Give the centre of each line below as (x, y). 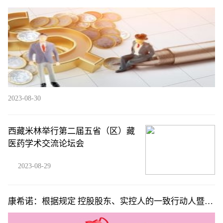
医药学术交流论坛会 (46, 144)
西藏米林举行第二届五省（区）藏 (71, 131)
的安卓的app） (36, 9)
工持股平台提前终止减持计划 (63, 214)
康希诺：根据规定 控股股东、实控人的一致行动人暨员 (111, 201)
